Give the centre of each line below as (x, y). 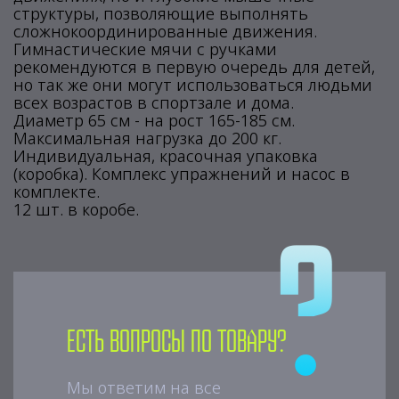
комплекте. (57, 191)
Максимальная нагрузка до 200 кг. (147, 138)
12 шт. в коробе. (76, 209)
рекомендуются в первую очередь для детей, (194, 67)
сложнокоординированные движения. (165, 31)
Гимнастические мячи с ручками (145, 49)
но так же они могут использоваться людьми (193, 85)
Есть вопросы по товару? (177, 343)
